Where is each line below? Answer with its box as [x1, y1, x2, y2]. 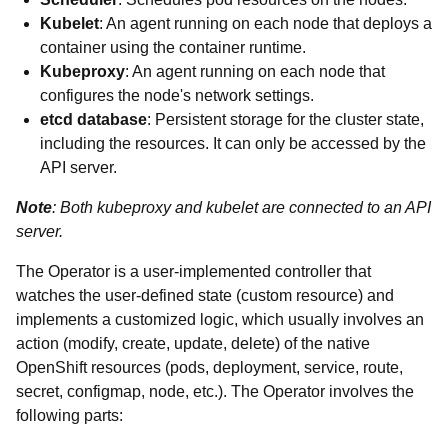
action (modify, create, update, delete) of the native [16, 335, 370, 352]
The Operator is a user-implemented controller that [16, 263, 371, 280]
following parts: [16, 407, 123, 424]
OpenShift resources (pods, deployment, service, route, [16, 359, 403, 376]
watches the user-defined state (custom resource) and [16, 287, 394, 304]
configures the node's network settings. [40, 87, 314, 104]
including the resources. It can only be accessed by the [40, 135, 426, 152]
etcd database [40, 111, 147, 128]
